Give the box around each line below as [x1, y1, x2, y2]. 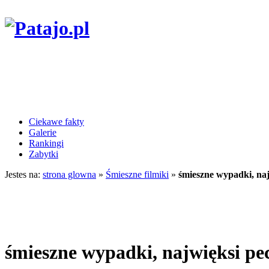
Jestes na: [5, 169, 43, 180]
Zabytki [29, 148, 58, 159]
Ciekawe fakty [29, 116, 84, 127]
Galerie [29, 127, 56, 138]
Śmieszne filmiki [106, 169, 169, 180]
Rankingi [29, 138, 64, 148]
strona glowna [43, 169, 96, 180]
